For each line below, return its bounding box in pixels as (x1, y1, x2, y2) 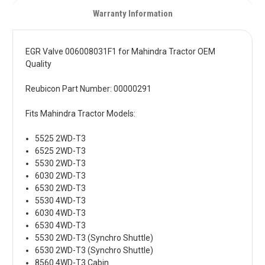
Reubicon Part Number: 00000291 (25, 84, 151, 94)
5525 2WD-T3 (35, 134, 86, 144)
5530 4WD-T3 (35, 196, 86, 206)
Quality (25, 59, 51, 69)
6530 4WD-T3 (35, 221, 86, 231)
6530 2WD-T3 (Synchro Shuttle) (35, 245, 154, 256)
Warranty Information (92, 8, 173, 20)
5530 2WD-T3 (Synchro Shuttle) (35, 233, 154, 243)
